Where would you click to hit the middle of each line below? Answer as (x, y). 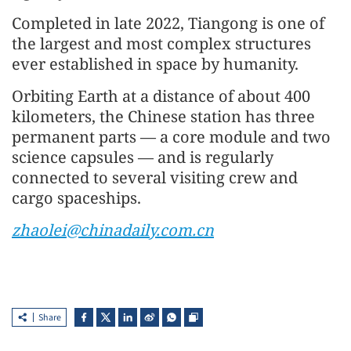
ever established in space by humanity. (155, 64)
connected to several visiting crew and (155, 177)
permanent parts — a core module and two (171, 137)
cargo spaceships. (76, 198)
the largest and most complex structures (161, 43)
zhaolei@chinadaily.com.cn (113, 230)
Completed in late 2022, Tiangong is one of (168, 23)
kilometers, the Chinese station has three (163, 116)
